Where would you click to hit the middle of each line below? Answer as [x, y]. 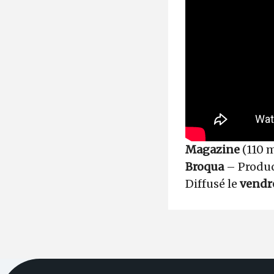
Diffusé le [213, 183]
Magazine [213, 149]
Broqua [205, 166]
